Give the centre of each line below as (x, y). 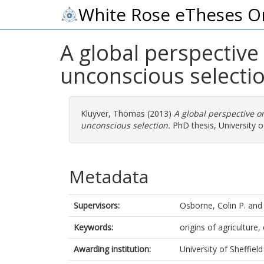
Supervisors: (97, 205)
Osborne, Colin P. (213, 205)
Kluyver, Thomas (113, 113)
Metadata (109, 176)
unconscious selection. (126, 125)
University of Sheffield (221, 249)
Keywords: (93, 227)
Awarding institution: (112, 249)
